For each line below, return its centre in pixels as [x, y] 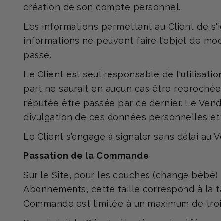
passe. [37, 55]
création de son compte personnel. [102, 7]
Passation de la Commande [86, 156]
